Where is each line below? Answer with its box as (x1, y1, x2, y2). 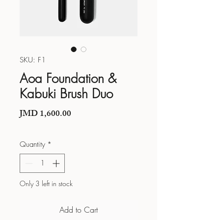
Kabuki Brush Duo (20, 85, 113, 102)
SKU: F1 (20, 55, 46, 65)
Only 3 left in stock (20, 178, 73, 188)
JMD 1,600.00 (20, 107, 71, 122)
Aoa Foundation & (20, 70, 116, 87)
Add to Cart (59, 204, 98, 215)
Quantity (20, 139, 45, 149)
